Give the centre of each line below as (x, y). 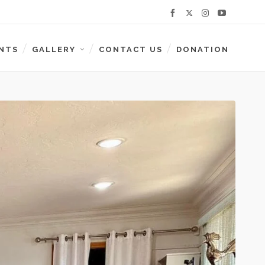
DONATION (203, 49)
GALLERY (54, 49)
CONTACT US (131, 49)
